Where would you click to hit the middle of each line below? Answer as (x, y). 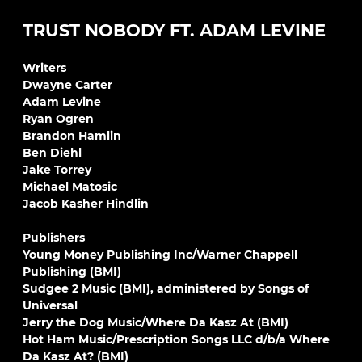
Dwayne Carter (67, 85)
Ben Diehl (52, 153)
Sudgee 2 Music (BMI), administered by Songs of (166, 288)
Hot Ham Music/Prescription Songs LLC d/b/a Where (176, 339)
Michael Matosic (70, 187)
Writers (44, 68)
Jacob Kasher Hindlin (86, 204)
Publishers (54, 238)
